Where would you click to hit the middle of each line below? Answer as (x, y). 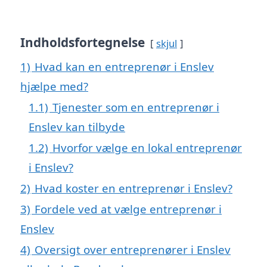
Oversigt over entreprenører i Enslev (133, 249)
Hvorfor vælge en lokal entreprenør (147, 147)
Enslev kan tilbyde (77, 126)
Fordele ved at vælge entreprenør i (128, 209)
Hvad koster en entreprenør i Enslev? (133, 188)
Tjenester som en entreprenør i (136, 107)
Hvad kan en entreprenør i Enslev (124, 66)
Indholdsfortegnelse (83, 42)
